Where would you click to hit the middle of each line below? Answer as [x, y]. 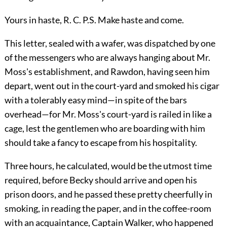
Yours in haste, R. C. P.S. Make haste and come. [94, 20]
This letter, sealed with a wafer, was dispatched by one [110, 43]
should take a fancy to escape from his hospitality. [101, 142]
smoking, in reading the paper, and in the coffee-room [108, 208]
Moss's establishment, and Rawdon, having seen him [107, 71]
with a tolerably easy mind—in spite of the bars [96, 100]
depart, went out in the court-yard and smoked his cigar [112, 85]
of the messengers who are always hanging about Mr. [107, 57]
